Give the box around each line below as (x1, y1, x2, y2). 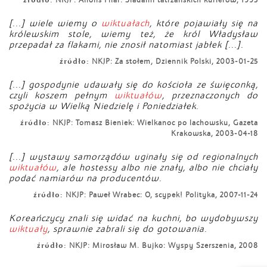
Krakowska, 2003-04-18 (171, 129, 258, 138)
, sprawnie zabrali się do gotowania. (48, 223, 207, 234)
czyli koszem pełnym (9, 90, 114, 101)
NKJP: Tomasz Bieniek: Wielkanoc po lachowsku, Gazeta (50, 119, 258, 128)
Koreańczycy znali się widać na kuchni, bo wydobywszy (9, 213, 258, 223)
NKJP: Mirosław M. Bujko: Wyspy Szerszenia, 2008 (67, 241, 258, 250)
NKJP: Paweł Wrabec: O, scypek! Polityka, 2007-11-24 (63, 191, 258, 200)
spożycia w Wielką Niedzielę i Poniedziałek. (9, 101, 199, 111)
